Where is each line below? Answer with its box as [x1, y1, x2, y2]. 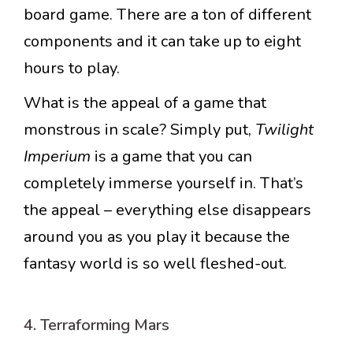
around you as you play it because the [24, 226, 290, 248]
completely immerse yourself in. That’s [24, 173, 303, 195]
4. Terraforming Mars [24, 314, 169, 336]
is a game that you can [95, 146, 252, 168]
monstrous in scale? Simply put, [24, 119, 255, 141]
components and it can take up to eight [24, 31, 301, 53]
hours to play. [24, 58, 120, 80]
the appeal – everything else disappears [24, 199, 311, 221]
